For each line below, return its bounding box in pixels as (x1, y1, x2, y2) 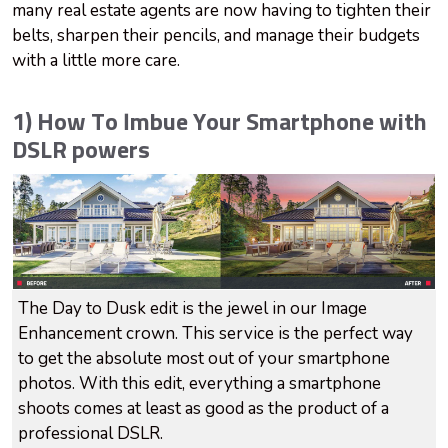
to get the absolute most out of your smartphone (18, 347, 390, 371)
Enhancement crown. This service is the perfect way (18, 322, 413, 346)
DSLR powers (12, 139, 155, 164)
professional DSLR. (18, 422, 163, 446)
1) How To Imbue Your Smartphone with (12, 111, 427, 136)
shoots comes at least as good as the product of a (18, 397, 389, 421)
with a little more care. (12, 49, 180, 73)
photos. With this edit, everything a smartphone (18, 372, 381, 396)
